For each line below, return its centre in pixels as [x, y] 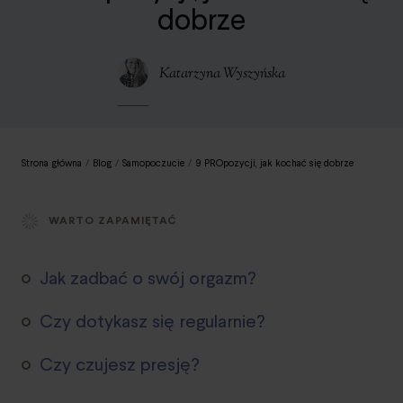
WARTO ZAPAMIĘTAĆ [113, 221]
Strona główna [52, 163]
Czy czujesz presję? [120, 364]
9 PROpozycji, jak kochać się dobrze [274, 163]
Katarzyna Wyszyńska [222, 74]
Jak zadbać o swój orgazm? [148, 278]
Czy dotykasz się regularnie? [152, 321]
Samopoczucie [153, 163]
